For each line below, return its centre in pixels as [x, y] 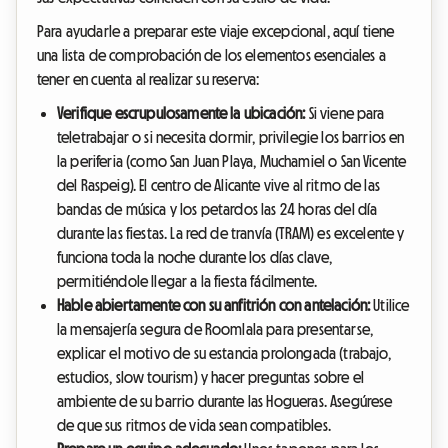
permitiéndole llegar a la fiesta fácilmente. [187, 281]
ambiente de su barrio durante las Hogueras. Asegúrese [225, 401]
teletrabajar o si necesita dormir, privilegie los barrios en [231, 137]
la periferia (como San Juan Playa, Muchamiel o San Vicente [232, 161]
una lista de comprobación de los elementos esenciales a [211, 55]
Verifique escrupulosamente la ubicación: [181, 113]
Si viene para [345, 113]
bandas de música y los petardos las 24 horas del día [217, 209]
